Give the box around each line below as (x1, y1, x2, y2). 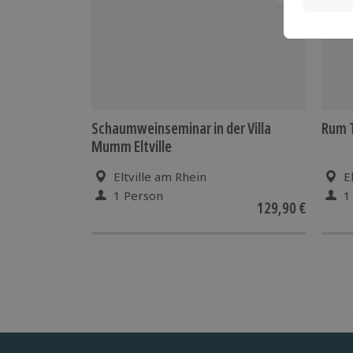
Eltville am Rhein (113, 168, 206, 184)
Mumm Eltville (91, 136, 172, 157)
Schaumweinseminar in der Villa (91, 117, 271, 139)
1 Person (113, 187, 163, 203)
